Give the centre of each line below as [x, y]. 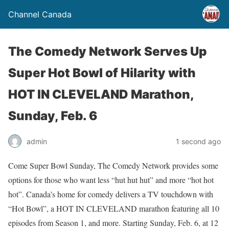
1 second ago [198, 141]
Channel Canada [40, 14]
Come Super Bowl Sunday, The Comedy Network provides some [113, 165]
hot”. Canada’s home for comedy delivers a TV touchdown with [111, 194]
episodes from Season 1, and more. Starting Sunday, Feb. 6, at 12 [113, 223]
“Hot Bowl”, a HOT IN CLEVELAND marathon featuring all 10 [114, 208]
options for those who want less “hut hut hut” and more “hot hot [111, 180]
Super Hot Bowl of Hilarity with [102, 73]
